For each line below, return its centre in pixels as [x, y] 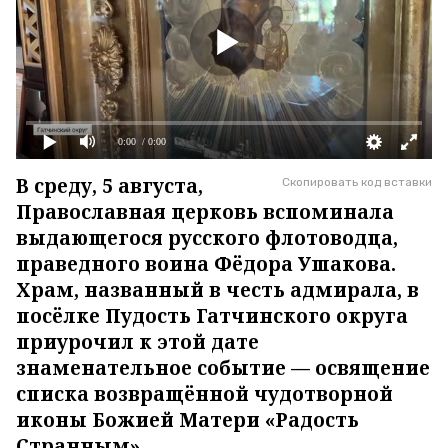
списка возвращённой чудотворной [204, 394]
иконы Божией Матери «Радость [187, 420]
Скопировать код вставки [357, 182]
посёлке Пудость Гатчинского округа [212, 316]
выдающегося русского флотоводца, [207, 238]
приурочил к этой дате [137, 342]
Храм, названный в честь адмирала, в [217, 290]
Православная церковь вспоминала [205, 212]
